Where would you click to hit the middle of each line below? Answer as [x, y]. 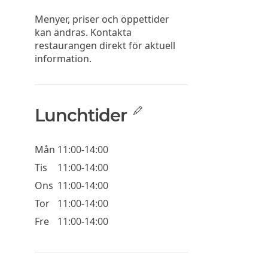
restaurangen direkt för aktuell [105, 46]
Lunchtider [80, 115]
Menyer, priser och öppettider [102, 19]
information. [63, 59]
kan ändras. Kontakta [83, 33]
